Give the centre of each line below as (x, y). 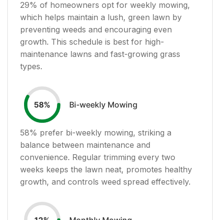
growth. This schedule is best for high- (92, 41)
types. (31, 66)
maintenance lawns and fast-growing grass (100, 54)
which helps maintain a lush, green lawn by (101, 17)
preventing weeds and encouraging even (96, 29)
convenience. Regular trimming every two (98, 157)
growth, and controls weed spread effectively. (105, 181)
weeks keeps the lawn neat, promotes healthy (106, 169)
